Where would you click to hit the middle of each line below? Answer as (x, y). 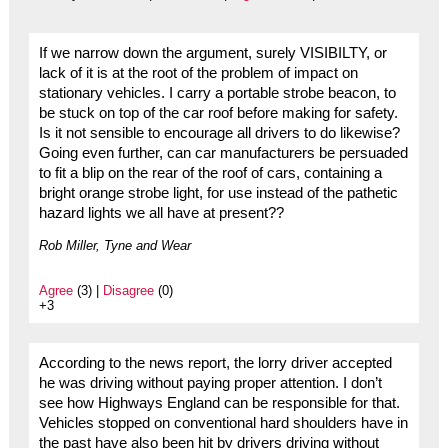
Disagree (128, 291)
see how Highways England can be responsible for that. (219, 403)
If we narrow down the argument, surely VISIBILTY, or (212, 53)
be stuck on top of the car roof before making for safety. (218, 113)
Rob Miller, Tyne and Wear (114, 246)
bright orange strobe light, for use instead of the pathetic (218, 193)
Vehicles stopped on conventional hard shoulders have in (223, 423)
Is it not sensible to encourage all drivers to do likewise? (219, 133)
